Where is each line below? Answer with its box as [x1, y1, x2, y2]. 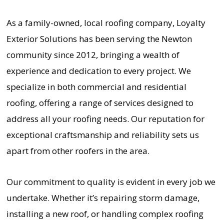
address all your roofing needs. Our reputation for [6, 112, 204, 124]
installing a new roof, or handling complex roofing [6, 207, 203, 219]
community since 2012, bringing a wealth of [6, 48, 179, 60]
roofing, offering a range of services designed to [6, 96, 193, 108]
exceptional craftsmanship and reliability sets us [6, 128, 199, 140]
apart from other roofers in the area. [6, 144, 149, 156]
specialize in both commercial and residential [6, 80, 186, 92]
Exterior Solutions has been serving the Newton [6, 32, 192, 44]
